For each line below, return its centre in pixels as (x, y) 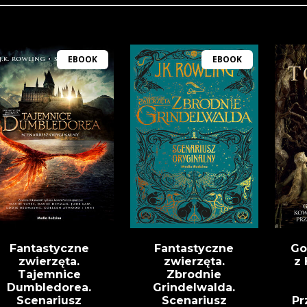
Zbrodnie (194, 275)
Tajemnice (49, 275)
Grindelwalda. (194, 288)
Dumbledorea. (49, 288)
